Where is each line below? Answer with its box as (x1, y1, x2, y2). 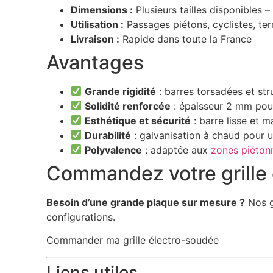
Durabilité (85, 129, 132, 141)
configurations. (46, 210, 115, 223)
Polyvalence (85, 143, 143, 156)
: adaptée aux (142, 143, 211, 156)
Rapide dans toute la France (119, 32, 252, 45)
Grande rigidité (85, 85, 157, 97)
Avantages (46, 50, 144, 74)
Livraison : (70, 32, 119, 45)
